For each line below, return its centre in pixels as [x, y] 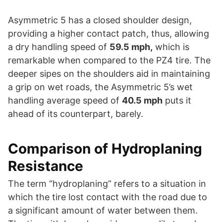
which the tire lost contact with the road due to [108, 197]
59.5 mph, [131, 47]
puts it [177, 100]
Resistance [46, 166]
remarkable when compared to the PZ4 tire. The [109, 60]
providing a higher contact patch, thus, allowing [109, 33]
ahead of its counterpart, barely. [76, 113]
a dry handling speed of [59, 47]
